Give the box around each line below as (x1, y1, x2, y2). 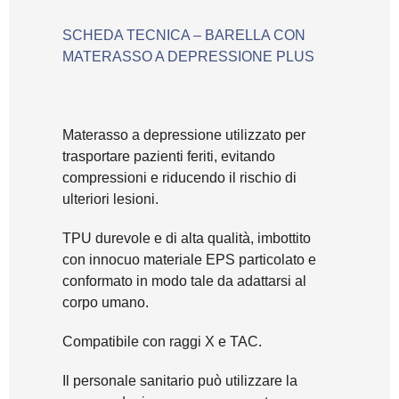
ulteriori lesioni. (62, 191, 159, 208)
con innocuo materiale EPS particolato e (62, 252, 316, 268)
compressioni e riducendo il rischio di (62, 170, 297, 186)
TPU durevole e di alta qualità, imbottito (62, 231, 311, 247)
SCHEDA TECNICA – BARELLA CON (62, 28, 305, 44)
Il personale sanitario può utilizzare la (62, 373, 297, 389)
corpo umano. (62, 295, 149, 311)
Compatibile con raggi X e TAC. (62, 334, 262, 350)
